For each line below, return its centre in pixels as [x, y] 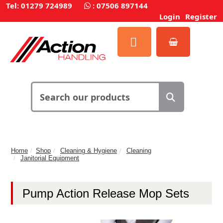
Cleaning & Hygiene [89, 150]
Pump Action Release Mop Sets [106, 193]
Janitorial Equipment [50, 158]
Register [201, 16]
